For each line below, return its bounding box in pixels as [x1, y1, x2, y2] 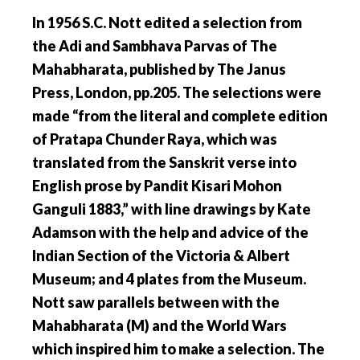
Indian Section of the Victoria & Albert [32, 247, 290, 264]
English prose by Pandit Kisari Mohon [32, 177, 282, 194]
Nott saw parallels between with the [32, 293, 280, 311]
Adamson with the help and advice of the [32, 223, 309, 241]
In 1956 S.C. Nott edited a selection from [32, 14, 302, 31]
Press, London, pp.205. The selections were [32, 84, 321, 101]
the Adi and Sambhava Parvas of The [32, 37, 277, 55]
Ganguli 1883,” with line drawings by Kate [32, 200, 311, 218]
